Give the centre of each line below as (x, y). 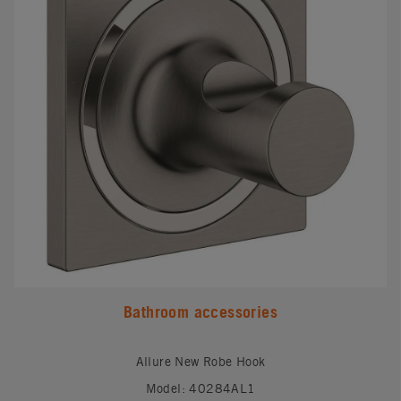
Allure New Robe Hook (200, 361)
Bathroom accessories (200, 311)
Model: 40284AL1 (200, 388)
